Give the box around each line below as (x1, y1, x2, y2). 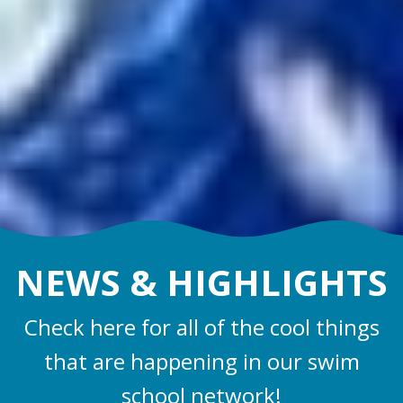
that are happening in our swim (43, 345, 360, 376)
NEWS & (15, 257, 166, 307)
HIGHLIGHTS (166, 257, 388, 307)
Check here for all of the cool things (23, 311, 380, 342)
